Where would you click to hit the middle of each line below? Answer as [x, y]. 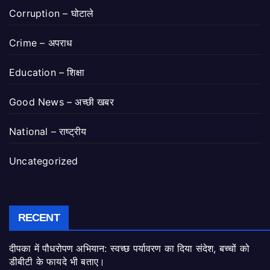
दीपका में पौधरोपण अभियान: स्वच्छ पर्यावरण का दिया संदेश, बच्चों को [129, 248]
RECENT [39, 217]
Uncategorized [44, 161]
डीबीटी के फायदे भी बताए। [57, 261]
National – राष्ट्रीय [48, 132]
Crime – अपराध [41, 43]
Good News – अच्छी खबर [61, 102]
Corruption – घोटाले [52, 14]
